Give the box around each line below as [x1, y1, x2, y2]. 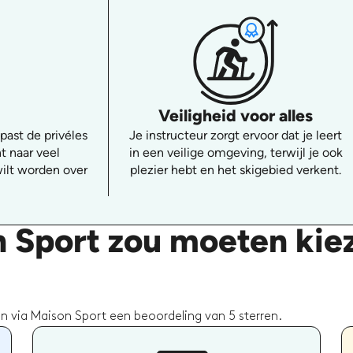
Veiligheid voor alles [158, 105, 314, 125]
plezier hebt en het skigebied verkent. [130, 162, 342, 177]
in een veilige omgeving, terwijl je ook [128, 144, 343, 160]
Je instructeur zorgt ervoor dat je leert [129, 127, 343, 143]
